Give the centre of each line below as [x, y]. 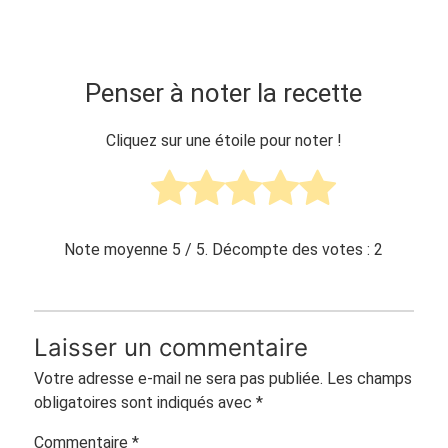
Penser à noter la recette [224, 92]
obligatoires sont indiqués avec [144, 403]
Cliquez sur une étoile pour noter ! [223, 140]
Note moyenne [118, 249]
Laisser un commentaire [170, 347]
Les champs [369, 379]
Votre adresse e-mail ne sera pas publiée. [178, 379]
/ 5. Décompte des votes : [278, 249]
